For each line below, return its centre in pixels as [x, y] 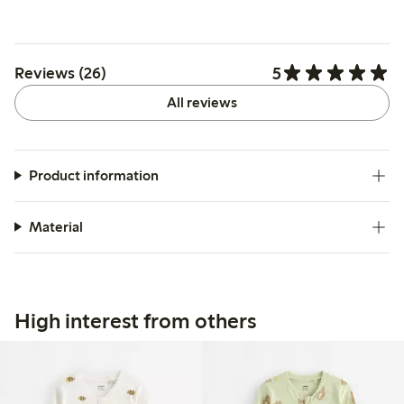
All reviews [202, 102]
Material [55, 226]
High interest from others [135, 320]
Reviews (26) [60, 73]
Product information [93, 175]
